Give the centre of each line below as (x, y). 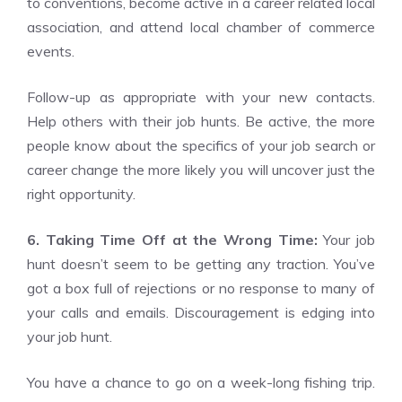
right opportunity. (81, 194)
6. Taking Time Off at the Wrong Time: (172, 240)
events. (51, 51)
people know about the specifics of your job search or (201, 145)
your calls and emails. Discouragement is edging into (201, 312)
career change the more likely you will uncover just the (201, 170)
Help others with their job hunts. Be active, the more (201, 121)
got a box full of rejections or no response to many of (201, 288)
